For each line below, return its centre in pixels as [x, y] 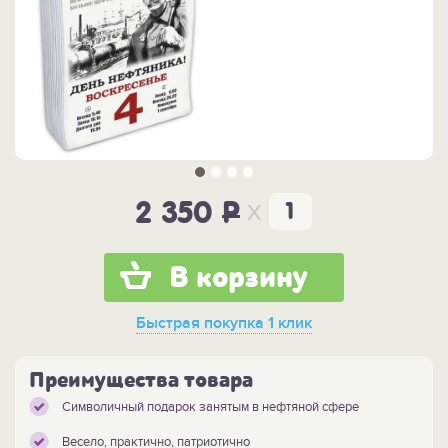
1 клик [288, 323]
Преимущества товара [141, 380]
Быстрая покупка [200, 323]
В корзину [238, 278]
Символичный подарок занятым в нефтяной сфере [210, 407]
